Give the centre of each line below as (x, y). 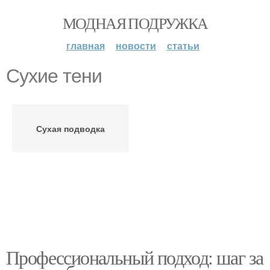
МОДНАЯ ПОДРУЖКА (135, 23)
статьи (183, 46)
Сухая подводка (71, 128)
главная (85, 46)
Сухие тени (54, 76)
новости (136, 46)
